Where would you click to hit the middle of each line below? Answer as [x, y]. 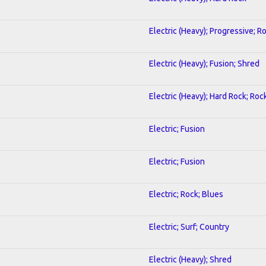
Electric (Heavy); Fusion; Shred [204, 63]
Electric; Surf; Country [189, 227]
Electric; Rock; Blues [186, 194]
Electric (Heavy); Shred [190, 259]
